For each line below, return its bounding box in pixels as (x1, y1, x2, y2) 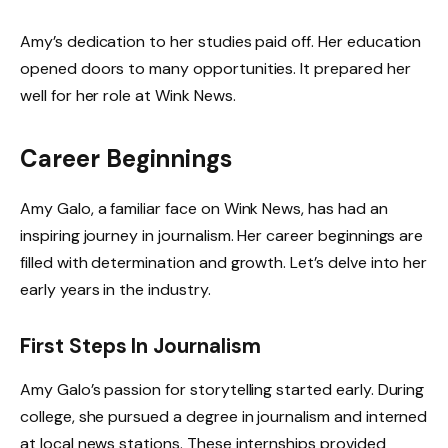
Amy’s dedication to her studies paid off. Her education (20, 30, 422, 52)
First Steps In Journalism (20, 332, 261, 359)
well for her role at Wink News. (20, 84, 236, 106)
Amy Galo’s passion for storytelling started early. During (20, 379, 425, 401)
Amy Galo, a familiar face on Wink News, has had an (20, 198, 388, 219)
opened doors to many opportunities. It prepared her (20, 57, 411, 79)
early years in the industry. (20, 279, 211, 300)
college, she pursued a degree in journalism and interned (20, 406, 428, 428)
